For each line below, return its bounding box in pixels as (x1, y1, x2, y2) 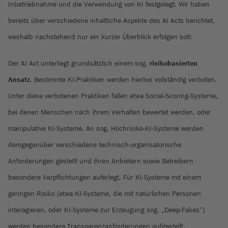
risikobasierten (150, 59, 197, 67)
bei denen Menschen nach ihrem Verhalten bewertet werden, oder (8, 108, 211, 116)
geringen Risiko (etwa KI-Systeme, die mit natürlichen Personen (8, 189, 201, 197)
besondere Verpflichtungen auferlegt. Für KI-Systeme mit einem (8, 173, 201, 181)
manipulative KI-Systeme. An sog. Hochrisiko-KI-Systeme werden (8, 124, 204, 132)
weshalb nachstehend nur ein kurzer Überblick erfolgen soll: (8, 33, 192, 41)
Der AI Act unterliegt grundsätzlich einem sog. (8, 59, 150, 67)
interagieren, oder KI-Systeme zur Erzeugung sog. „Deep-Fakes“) (8, 206, 205, 214)
